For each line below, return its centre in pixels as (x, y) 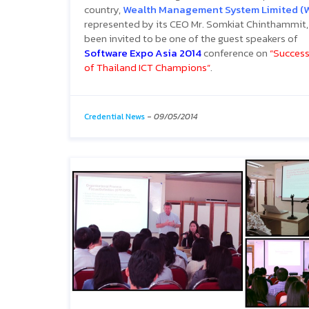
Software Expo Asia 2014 (143, 52)
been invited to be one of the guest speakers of (191, 38)
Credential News (114, 116)
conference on (236, 52)
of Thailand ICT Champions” (147, 67)
